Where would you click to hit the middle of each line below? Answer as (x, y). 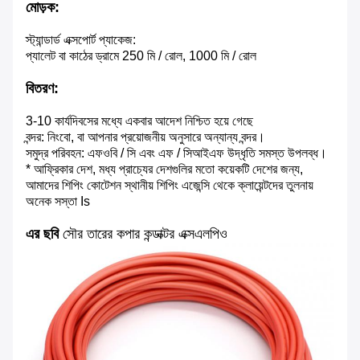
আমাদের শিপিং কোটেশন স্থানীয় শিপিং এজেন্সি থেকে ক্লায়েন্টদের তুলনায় (170, 186)
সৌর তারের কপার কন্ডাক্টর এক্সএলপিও (145, 234)
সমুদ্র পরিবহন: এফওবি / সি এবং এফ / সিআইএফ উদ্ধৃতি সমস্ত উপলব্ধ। (176, 153)
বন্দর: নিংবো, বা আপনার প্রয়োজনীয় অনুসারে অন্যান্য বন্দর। (145, 137)
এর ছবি (44, 234)
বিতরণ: (42, 89)
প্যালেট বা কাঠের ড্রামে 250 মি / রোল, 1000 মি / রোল (141, 56)
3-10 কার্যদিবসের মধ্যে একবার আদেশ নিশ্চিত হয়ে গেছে (139, 121)
